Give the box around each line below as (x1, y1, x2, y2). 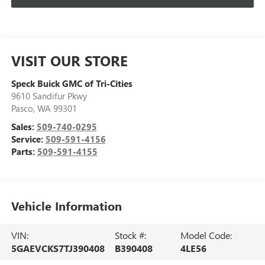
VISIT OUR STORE (11, 51, 128, 70)
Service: (11, 133, 46, 146)
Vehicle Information (11, 197, 122, 214)
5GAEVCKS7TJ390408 (11, 241, 105, 254)
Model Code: (180, 228, 232, 241)
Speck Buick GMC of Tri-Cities (11, 77, 132, 90)
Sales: (11, 121, 37, 133)
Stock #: (115, 228, 147, 241)
